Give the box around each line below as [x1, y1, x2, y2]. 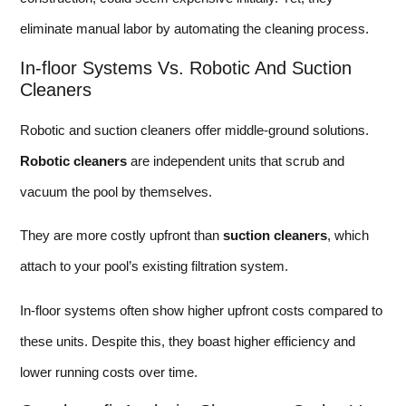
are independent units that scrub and [127, 152, 344, 169]
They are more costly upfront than [20, 227, 223, 244]
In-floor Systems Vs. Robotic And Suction [20, 57, 352, 78]
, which [327, 227, 369, 244]
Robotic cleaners [20, 152, 127, 169]
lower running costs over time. [20, 363, 198, 380]
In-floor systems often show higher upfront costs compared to [20, 302, 382, 318]
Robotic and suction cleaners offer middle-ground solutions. [20, 121, 369, 138]
